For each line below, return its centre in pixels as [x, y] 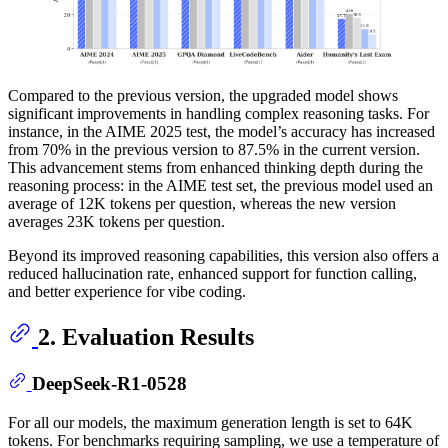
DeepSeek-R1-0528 [109, 383]
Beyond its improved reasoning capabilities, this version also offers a [223, 256]
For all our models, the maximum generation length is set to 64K [210, 422]
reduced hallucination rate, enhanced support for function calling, [212, 274]
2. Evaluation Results [146, 337]
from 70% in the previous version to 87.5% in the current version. [214, 150]
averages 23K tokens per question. [116, 222]
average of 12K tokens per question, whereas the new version [202, 204]
